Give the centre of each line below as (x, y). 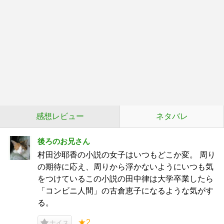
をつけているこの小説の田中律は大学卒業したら (125, 179)
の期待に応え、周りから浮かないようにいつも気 (125, 167)
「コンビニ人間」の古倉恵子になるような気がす (125, 191)
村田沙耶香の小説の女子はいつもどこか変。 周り (126, 155)
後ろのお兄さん (64, 141)
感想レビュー (60, 116)
